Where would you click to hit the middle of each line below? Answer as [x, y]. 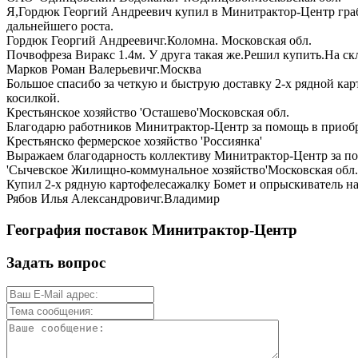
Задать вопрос [56, 262]
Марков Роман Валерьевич [80, 70]
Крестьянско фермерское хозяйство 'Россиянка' [134, 141]
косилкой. [33, 98]
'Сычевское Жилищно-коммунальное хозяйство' [137, 170]
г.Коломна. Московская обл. [236, 41]
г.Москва [177, 70]
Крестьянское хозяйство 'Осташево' [103, 113]
